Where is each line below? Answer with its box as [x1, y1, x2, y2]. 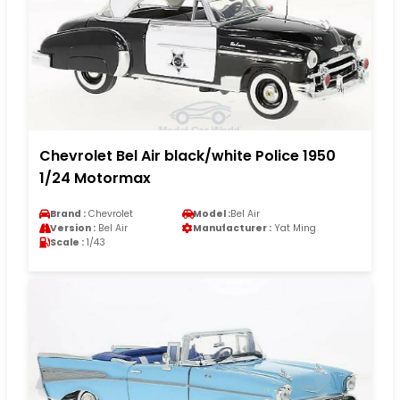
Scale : [50, 236, 84, 250]
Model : [193, 207, 230, 221]
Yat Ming [271, 221, 316, 236]
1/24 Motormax [39, 168, 151, 189]
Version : [50, 221, 96, 236]
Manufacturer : [193, 221, 271, 236]
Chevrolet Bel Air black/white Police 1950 [39, 146, 336, 167]
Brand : [50, 207, 86, 221]
